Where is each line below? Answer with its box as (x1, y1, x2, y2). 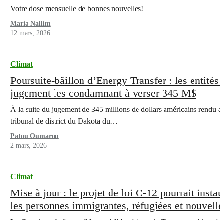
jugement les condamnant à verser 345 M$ (10, 87, 196, 99)
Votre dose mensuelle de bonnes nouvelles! (10, 4, 143, 13)
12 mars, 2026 (10, 29, 50, 37)
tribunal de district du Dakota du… (10, 117, 118, 125)
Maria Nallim (10, 20, 51, 27)
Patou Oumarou (10, 132, 59, 139)
